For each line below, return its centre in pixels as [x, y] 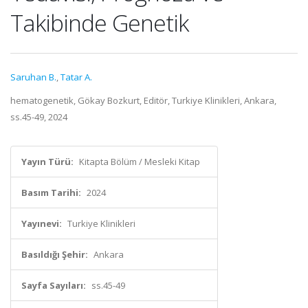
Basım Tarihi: [51, 192]
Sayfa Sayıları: [54, 285]
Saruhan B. [33, 77]
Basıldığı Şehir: [55, 254]
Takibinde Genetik [99, 23]
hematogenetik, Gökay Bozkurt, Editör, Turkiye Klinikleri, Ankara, [143, 100]
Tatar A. [76, 77]
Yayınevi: [42, 223]
